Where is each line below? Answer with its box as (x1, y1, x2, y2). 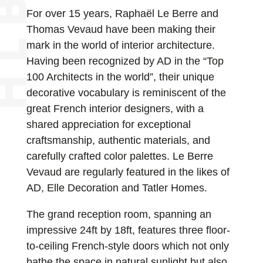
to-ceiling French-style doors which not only (26, 240, 229, 252)
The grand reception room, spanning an (26, 208, 211, 221)
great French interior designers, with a (26, 103, 204, 115)
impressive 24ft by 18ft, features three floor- (26, 224, 230, 237)
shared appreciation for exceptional (26, 119, 191, 131)
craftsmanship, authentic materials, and (26, 134, 210, 147)
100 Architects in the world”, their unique (26, 71, 214, 83)
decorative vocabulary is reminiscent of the (26, 87, 226, 99)
